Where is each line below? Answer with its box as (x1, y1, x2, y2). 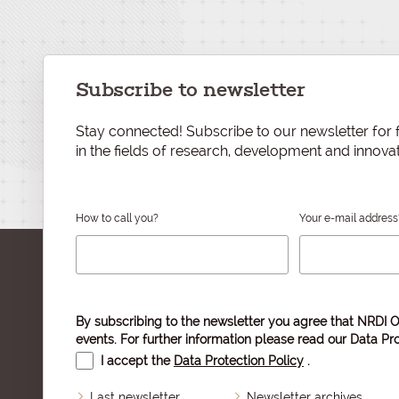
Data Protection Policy (174, 354, 304, 368)
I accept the (94, 354, 170, 368)
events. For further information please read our (76, 332, 350, 346)
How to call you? (76, 211, 159, 224)
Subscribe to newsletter (76, 78, 305, 102)
